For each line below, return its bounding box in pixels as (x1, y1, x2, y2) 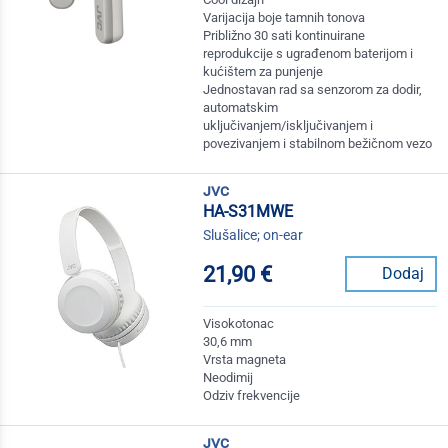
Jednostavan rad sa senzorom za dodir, (203, 82, 423, 98)
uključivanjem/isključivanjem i (203, 118, 374, 134)
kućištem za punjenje (203, 64, 324, 80)
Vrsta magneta (203, 352, 287, 368)
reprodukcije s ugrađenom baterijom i (203, 46, 414, 62)
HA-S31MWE (203, 202, 294, 222)
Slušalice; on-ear (203, 227, 304, 244)
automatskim (203, 100, 279, 116)
